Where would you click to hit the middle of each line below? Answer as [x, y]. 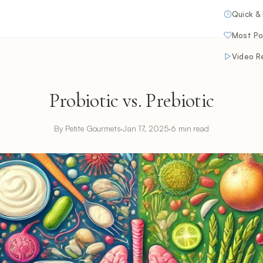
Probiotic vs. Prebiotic [131, 101]
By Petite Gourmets [87, 128]
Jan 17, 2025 [146, 128]
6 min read [190, 128]
